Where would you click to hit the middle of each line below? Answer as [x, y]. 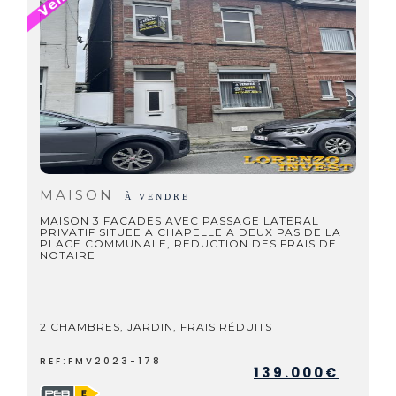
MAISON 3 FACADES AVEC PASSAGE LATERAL [179, 221]
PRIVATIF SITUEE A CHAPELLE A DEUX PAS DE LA [190, 232]
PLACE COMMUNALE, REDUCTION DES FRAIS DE [188, 244]
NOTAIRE [68, 255]
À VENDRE [157, 197]
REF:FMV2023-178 [101, 361]
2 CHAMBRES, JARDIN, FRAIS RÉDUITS [156, 327]
